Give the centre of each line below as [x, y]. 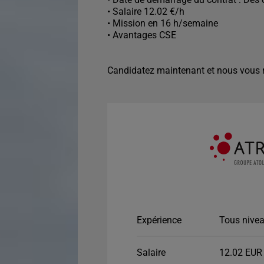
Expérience [159, 220]
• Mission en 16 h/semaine [163, 23]
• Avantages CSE [142, 35]
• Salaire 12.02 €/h [146, 11]
